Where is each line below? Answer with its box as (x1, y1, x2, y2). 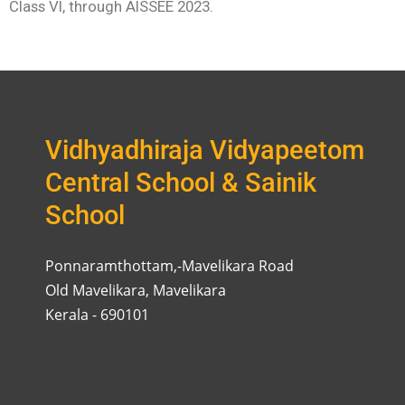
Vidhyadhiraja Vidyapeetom (45, 135, 364, 166)
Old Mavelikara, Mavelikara (45, 280, 226, 301)
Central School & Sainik (45, 167, 316, 199)
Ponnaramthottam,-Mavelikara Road (45, 256, 294, 277)
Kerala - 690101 (45, 305, 149, 325)
